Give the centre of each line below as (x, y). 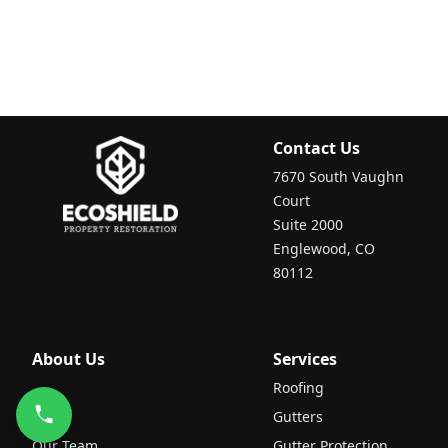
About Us (68, 358)
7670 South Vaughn (339, 176)
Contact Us (317, 147)
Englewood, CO (324, 248)
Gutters (298, 416)
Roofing (299, 387)
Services (305, 358)
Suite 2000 (308, 224)
